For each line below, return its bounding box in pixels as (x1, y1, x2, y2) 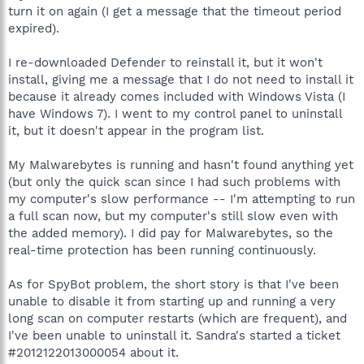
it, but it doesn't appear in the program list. (8, 123, 264, 138)
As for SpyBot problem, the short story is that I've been (8, 276, 339, 292)
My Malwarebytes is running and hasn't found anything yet (8, 157, 353, 172)
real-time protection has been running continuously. (8, 242, 316, 258)
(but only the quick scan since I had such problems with (8, 174, 340, 189)
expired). (8, 20, 59, 36)
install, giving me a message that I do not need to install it (8, 71, 353, 87)
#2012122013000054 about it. (8, 344, 179, 360)
